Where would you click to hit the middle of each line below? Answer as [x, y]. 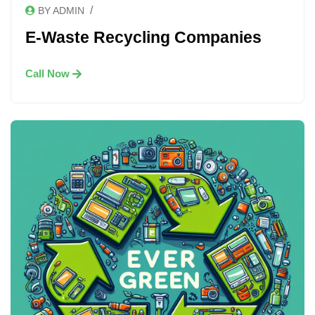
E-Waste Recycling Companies [143, 38]
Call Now [47, 74]
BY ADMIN [61, 10]
